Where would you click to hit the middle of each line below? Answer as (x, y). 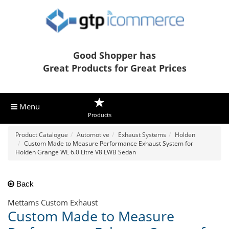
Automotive (93, 135)
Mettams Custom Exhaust (53, 203)
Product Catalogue (42, 135)
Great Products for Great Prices (114, 68)
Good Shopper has (114, 55)
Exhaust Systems (142, 135)
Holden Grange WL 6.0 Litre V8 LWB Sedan (76, 152)
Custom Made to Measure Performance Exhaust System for (109, 144)
